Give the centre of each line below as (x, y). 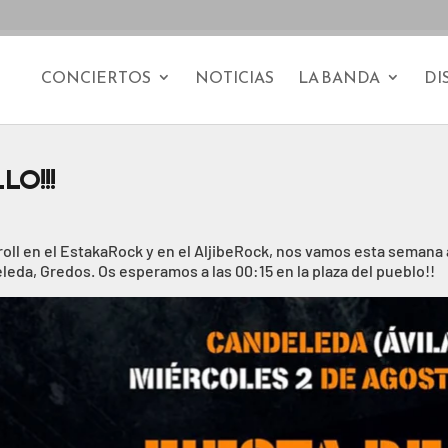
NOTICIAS (234, 77)
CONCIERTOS (95, 77)
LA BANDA (338, 77)
